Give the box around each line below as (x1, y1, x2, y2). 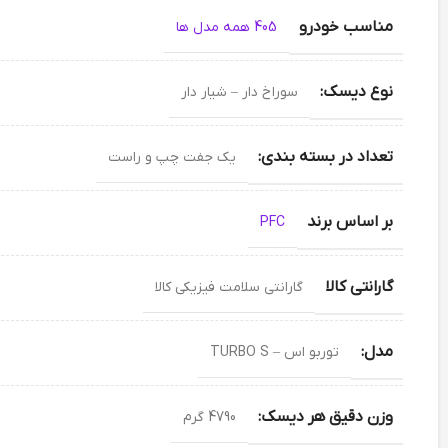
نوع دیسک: (320, 82, 393, 102)
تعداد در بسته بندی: (258, 147, 393, 167)
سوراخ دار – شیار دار (181, 83, 298, 102)
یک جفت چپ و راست (108, 148, 236, 167)
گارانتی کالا (325, 277, 393, 297)
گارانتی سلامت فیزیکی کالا (155, 278, 303, 297)
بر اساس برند (307, 212, 393, 232)
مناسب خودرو (299, 17, 393, 37)
